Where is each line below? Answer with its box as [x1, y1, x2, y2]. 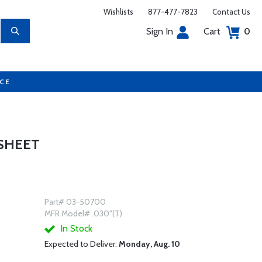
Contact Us [212, 7, 250, 16]
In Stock [57, 223, 92, 234]
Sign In [146, 26, 173, 37]
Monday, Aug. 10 [118, 239, 180, 249]
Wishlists [104, 7, 133, 16]
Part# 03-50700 [44, 196, 106, 207]
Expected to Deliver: [44, 239, 119, 249]
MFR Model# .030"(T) [44, 208, 122, 219]
